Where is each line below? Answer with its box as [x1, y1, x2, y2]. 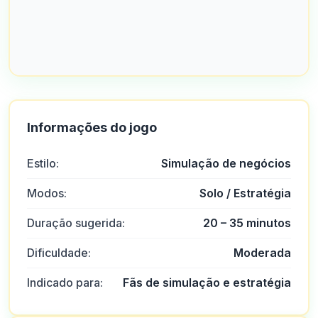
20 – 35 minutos [203, 216, 291, 230]
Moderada [234, 246, 291, 260]
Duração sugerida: [27, 216, 125, 230]
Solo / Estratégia [199, 186, 291, 200]
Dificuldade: [27, 246, 91, 260]
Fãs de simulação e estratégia [123, 275, 291, 290]
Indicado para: [27, 275, 103, 290]
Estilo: [27, 156, 59, 170]
